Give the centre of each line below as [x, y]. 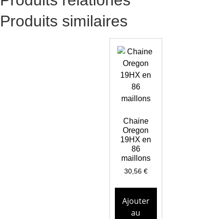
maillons [136, 158]
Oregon [136, 130]
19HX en [136, 139]
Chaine [136, 121]
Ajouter [136, 201]
